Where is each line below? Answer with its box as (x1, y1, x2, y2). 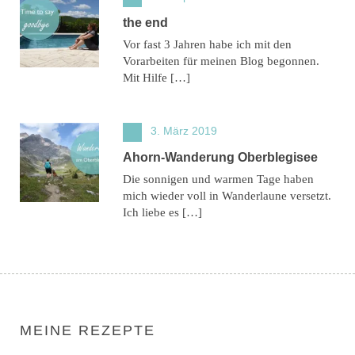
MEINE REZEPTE (20, 322, 155, 338)
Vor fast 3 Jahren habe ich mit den (123, 37, 292, 51)
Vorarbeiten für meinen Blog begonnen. (123, 54, 319, 67)
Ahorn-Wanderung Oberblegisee (123, 150, 318, 164)
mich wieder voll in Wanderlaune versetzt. (123, 189, 331, 202)
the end (123, 15, 168, 29)
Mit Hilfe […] (123, 71, 190, 84)
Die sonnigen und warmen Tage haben (123, 172, 314, 185)
